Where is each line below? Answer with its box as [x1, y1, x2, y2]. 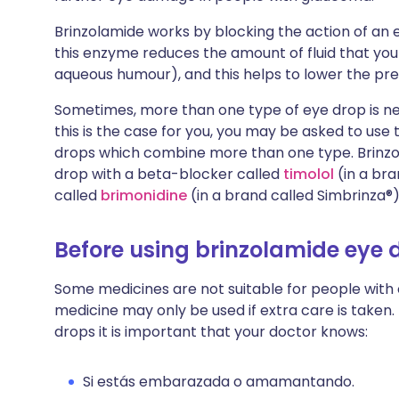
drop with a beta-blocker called [54, 164, 283, 184]
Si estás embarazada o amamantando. [83, 371, 354, 392]
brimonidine [101, 185, 187, 206]
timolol [283, 164, 334, 184]
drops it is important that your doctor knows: [54, 322, 368, 342]
